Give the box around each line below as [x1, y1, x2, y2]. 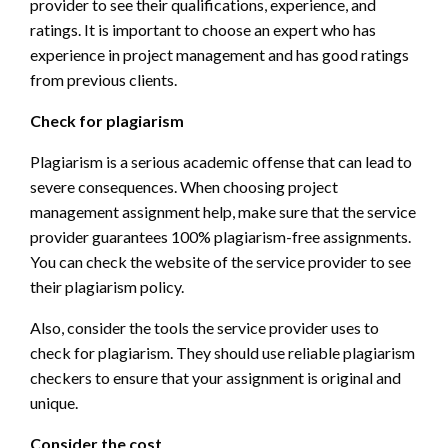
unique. [30, 393, 78, 413]
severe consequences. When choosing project [30, 177, 338, 197]
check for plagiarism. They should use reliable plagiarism [30, 343, 415, 363]
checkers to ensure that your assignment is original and [30, 368, 401, 388]
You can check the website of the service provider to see [30, 252, 411, 272]
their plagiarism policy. [30, 277, 184, 297]
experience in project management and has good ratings [30, 45, 409, 65]
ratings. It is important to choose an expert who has [30, 20, 376, 40]
